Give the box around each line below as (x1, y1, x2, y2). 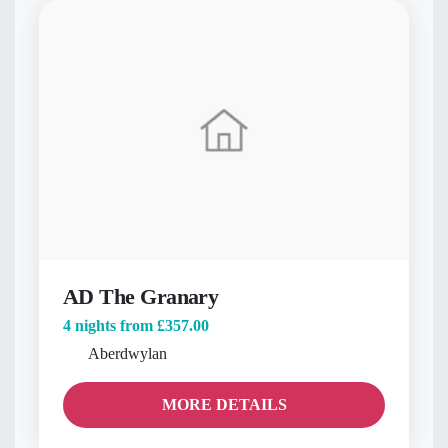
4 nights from (63, 317, 153, 335)
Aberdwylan (87, 345, 167, 363)
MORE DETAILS (161, 395, 287, 413)
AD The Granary (63, 285, 219, 310)
